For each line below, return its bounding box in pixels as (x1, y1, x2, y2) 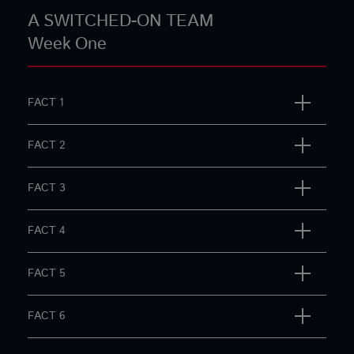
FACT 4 (28, 222, 66, 239)
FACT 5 (28, 265, 66, 281)
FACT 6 (28, 307, 66, 324)
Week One (28, 30, 107, 57)
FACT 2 (28, 137, 66, 153)
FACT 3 (28, 179, 66, 196)
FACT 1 (28, 94, 64, 111)
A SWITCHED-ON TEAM (28, 7, 213, 34)
